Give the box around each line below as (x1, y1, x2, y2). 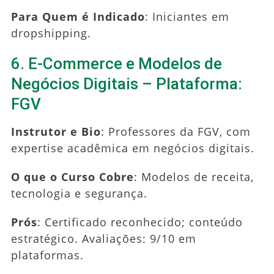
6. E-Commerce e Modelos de (10, 54, 222, 73)
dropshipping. (10, 25, 91, 40)
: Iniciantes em (144, 9, 229, 24)
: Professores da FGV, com (100, 124, 251, 139)
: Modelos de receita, (133, 169, 254, 184)
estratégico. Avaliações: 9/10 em (10, 231, 196, 246)
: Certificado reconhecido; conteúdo (37, 214, 243, 229)
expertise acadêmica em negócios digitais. (10, 140, 254, 155)
